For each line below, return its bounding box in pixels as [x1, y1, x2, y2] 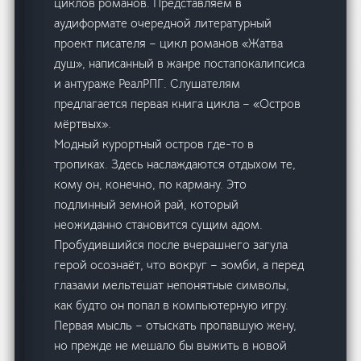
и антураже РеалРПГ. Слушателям [54, 75, 241, 91]
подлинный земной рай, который [54, 196, 239, 212]
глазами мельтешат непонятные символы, [54, 276, 290, 293]
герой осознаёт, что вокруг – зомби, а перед [54, 256, 305, 272]
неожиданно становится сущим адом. [54, 216, 263, 232]
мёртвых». [54, 115, 112, 131]
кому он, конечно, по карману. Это [54, 176, 247, 192]
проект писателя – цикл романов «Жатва [54, 35, 284, 51]
